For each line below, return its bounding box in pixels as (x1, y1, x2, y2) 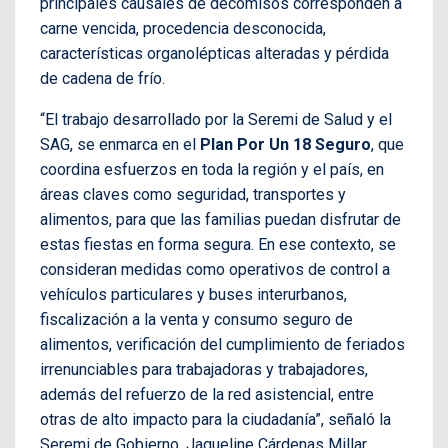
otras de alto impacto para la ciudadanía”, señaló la (40, 410, 391, 430)
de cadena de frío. (40, 69, 165, 89)
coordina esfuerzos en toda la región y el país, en (40, 160, 384, 180)
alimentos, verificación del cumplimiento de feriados (40, 335, 405, 355)
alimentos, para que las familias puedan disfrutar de (40, 210, 401, 230)
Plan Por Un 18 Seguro (200, 135, 371, 155)
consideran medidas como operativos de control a (40, 260, 390, 280)
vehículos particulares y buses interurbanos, (40, 285, 347, 305)
